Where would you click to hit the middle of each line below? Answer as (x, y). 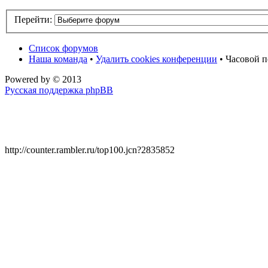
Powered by (29, 80)
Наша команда (58, 59)
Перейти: (33, 20)
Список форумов (63, 48)
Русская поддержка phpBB (59, 90)
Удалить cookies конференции (156, 59)
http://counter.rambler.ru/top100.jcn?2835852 (90, 150)
